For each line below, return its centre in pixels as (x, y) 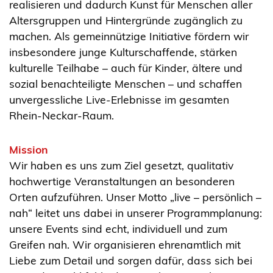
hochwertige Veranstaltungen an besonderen (122, 181)
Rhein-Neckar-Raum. (62, 115)
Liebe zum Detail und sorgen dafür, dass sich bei (131, 261)
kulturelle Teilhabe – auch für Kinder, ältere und (126, 68)
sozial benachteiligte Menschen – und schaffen (126, 84)
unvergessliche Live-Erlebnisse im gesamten (119, 100)
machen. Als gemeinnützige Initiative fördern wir (129, 36)
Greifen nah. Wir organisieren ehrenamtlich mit (125, 245)
